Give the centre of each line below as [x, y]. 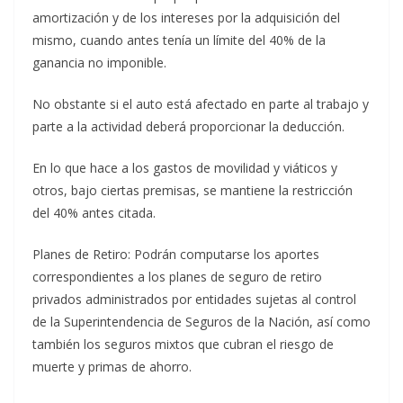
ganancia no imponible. [99, 63]
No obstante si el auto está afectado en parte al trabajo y [201, 104]
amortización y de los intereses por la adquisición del [186, 18]
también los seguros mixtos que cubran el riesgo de [183, 345]
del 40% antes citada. [94, 213]
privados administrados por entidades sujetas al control [194, 300]
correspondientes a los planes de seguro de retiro [177, 277]
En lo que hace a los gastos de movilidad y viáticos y [185, 168]
